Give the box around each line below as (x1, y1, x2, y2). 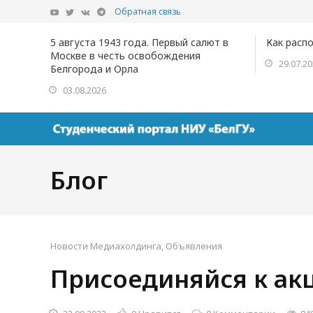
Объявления (166, 240, 222, 252)
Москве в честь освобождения (50, 49, 201, 62)
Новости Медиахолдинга (50, 240, 161, 252)
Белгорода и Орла (50, 62, 138, 75)
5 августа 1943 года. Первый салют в (50, 36, 228, 49)
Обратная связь (115, 6, 181, 17)
